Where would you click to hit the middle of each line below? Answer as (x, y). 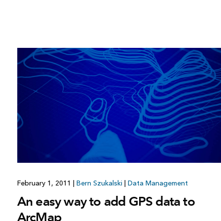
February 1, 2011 (45, 183)
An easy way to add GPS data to (106, 201)
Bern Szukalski (99, 183)
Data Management (158, 183)
